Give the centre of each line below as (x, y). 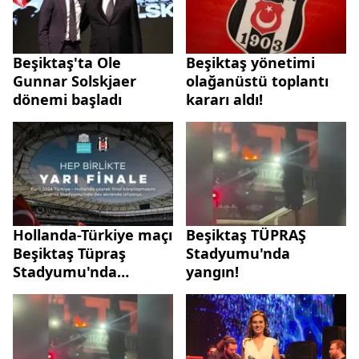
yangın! (212, 271)
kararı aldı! (224, 99)
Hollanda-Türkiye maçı (93, 234)
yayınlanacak (60, 290)
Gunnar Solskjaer (75, 81)
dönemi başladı (67, 99)
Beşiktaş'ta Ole (67, 62)
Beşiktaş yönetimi (250, 62)
